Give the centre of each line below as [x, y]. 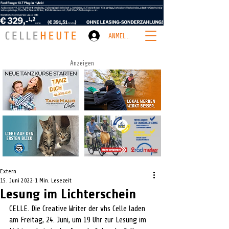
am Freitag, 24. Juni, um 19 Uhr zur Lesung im [79, 220]
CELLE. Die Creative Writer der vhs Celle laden [78, 209]
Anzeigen [82, 63]
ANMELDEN [122, 36]
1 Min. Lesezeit [53, 180]
